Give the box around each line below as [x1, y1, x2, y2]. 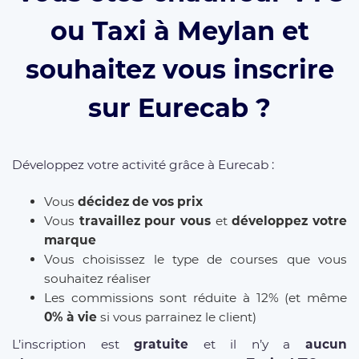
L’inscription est [12, 336, 135, 352]
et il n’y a [188, 336, 306, 352]
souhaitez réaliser [44, 270, 151, 286]
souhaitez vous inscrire [25, 54, 334, 86]
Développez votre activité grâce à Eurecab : [12, 157, 274, 173]
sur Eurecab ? [88, 92, 271, 124]
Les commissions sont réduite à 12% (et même [44, 289, 347, 305]
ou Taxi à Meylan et [50, 15, 309, 47]
